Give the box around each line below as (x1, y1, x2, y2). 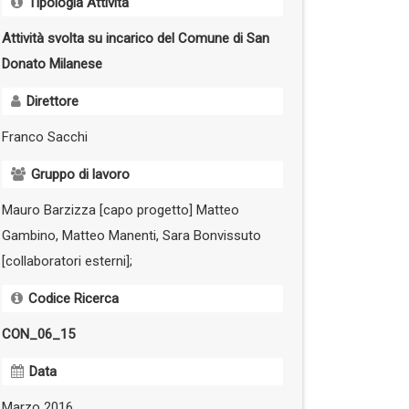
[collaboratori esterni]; (2, 252, 132, 269)
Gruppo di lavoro (31, 165, 130, 183)
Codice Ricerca (28, 289, 119, 307)
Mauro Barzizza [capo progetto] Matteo (2, 201, 239, 218)
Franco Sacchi (2, 128, 88, 145)
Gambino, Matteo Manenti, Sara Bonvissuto (2, 226, 261, 244)
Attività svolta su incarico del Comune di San (2, 29, 269, 47)
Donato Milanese (2, 55, 102, 72)
